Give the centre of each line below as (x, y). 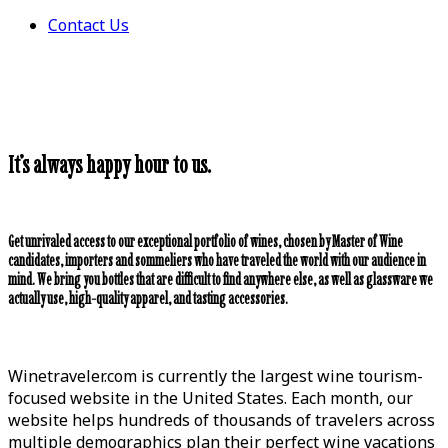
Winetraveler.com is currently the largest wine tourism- (215, 376)
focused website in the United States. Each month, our (210, 398)
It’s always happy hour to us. (109, 164)
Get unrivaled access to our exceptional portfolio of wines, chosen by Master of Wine (205, 242)
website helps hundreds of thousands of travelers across (221, 420)
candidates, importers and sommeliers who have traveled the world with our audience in (217, 261)
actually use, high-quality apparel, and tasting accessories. (148, 299)
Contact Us (88, 25)
